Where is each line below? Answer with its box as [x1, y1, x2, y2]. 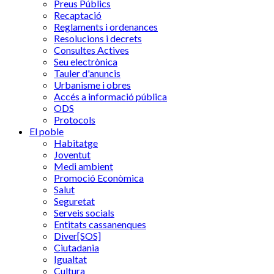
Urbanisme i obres [54, 79, 131, 91]
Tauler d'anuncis [54, 67, 120, 79]
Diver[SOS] [54, 230, 101, 242]
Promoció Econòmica [54, 172, 144, 183]
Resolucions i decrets [54, 32, 142, 44]
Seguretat [54, 195, 95, 207]
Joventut [54, 149, 91, 160]
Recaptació [54, 9, 102, 21]
